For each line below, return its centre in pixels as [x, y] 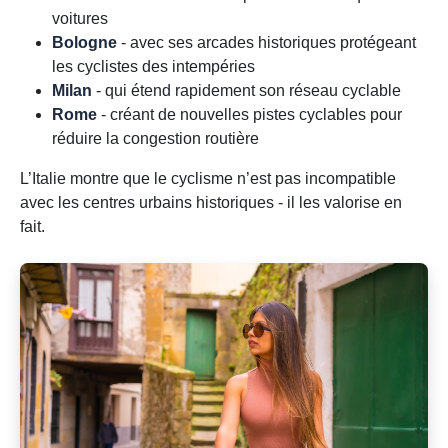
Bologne [84, 43]
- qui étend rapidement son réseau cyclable [246, 91]
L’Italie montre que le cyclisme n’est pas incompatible [208, 179]
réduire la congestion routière [155, 139]
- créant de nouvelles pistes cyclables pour [249, 115]
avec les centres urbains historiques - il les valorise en [211, 203]
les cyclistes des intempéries [153, 67]
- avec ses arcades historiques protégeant [266, 43]
